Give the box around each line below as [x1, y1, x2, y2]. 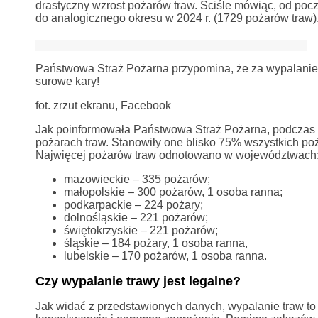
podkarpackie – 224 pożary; [63, 198, 203, 211]
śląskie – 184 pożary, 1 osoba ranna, [63, 236, 248, 249]
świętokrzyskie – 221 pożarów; [63, 224, 218, 236]
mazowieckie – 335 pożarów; [63, 172, 210, 185]
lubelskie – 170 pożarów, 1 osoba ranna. [63, 249, 267, 262]
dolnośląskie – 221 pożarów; [63, 211, 208, 224]
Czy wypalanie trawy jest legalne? [35, 273, 241, 288]
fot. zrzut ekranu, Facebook [35, 99, 171, 111]
